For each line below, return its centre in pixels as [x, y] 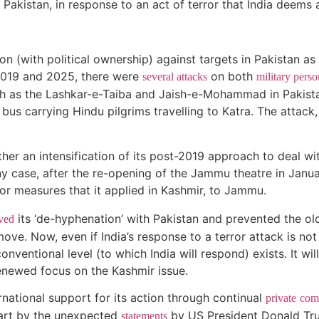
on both [232, 76]
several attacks [175, 76]
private [281, 298]
